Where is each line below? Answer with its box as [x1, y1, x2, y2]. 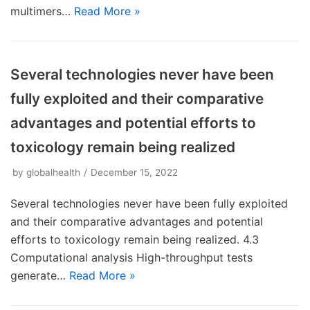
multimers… [10, 4, 74, 18]
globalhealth [26, 167, 80, 178]
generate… [10, 268, 69, 282]
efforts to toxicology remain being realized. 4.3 [10, 232, 259, 246]
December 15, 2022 [91, 167, 178, 178]
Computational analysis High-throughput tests [10, 250, 253, 264]
